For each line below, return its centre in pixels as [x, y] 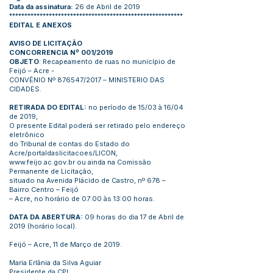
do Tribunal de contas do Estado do [69, 144]
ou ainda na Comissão [113, 162]
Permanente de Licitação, [51, 171]
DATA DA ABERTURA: [46, 217]
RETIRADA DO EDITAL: [48, 107]
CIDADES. [25, 89]
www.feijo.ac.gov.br [42, 162]
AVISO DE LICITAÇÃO [46, 43]
